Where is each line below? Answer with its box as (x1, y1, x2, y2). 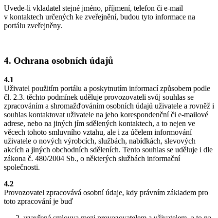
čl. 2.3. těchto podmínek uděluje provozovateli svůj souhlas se (4, 93, 194, 102)
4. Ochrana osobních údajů (4, 55, 113, 66)
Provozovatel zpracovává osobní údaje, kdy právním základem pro (4, 188, 208, 197)
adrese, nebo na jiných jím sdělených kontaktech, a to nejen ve (4, 119, 195, 128)
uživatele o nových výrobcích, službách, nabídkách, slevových (4, 137, 196, 145)
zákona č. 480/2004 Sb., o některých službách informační (4, 154, 180, 163)
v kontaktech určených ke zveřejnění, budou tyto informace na (4, 12, 195, 21)
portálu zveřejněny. (4, 21, 62, 30)
